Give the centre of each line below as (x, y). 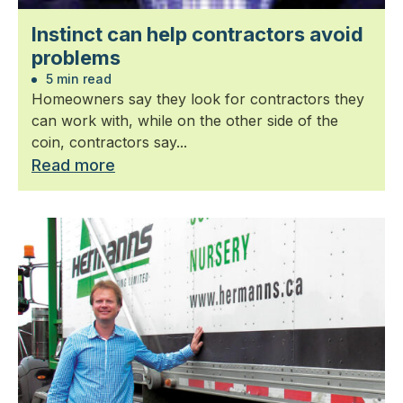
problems (76, 58)
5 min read (77, 79)
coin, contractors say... (109, 143)
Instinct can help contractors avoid (197, 35)
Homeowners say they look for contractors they (198, 99)
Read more (73, 166)
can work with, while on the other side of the (185, 121)
